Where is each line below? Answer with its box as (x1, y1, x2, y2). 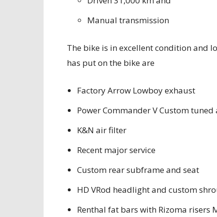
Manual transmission (87, 15, 169, 26)
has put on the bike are (67, 57, 155, 68)
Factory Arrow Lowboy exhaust (77, 85, 195, 96)
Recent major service (77, 144, 157, 155)
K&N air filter (77, 124, 128, 136)
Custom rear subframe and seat (77, 164, 201, 175)
